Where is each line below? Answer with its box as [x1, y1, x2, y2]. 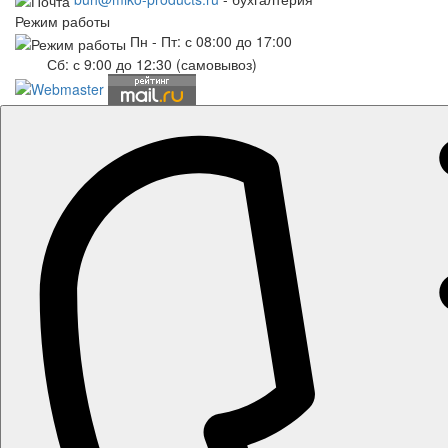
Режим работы [15, 11, 110, 32]
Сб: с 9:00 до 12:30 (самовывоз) [15, 53, 257, 74]
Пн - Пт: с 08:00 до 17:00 [126, 31, 292, 52]
